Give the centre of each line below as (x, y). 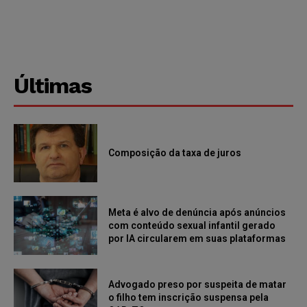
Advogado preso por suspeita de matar (198, 285)
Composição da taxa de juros (176, 152)
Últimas (53, 85)
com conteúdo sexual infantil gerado (192, 225)
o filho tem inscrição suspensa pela (189, 298)
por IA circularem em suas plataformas (197, 238)
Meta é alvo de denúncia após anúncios (197, 212)
